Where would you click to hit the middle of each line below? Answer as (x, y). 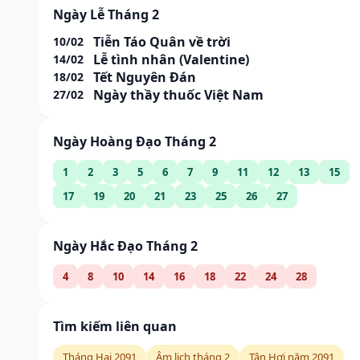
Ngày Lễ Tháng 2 (106, 14)
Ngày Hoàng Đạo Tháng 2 (135, 141)
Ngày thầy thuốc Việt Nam (178, 94)
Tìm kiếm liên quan (115, 326)
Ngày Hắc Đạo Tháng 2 (125, 245)
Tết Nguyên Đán (145, 77)
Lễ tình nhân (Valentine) (171, 59)
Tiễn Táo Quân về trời (162, 41)
